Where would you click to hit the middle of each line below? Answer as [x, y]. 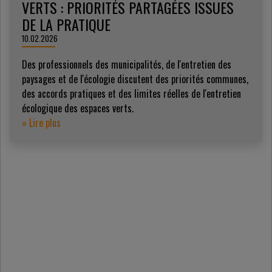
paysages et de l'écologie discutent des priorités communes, [135, 79]
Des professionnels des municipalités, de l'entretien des [127, 64]
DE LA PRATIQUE [66, 24]
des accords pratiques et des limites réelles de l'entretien [131, 93]
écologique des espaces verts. [78, 108]
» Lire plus [41, 123]
